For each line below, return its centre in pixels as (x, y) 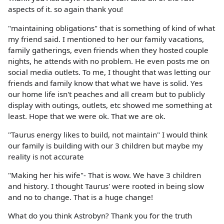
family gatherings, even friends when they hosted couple (108, 50)
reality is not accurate (46, 156)
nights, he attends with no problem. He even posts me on (109, 61)
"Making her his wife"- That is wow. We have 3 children (104, 175)
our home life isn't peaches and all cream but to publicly (106, 94)
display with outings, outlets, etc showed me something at (110, 105)
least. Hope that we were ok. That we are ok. (87, 116)
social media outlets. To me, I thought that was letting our (109, 72)
